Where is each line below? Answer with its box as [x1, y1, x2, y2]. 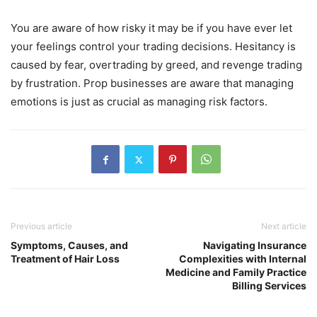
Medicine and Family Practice [166, 266, 306, 279]
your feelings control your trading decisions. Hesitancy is [11, 40, 296, 54]
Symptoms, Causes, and [11, 239, 128, 252]
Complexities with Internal [179, 253, 306, 265]
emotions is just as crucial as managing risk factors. [11, 95, 270, 109]
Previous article [11, 221, 72, 232]
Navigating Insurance [203, 239, 306, 252]
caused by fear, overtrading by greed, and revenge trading [11, 58, 302, 72]
